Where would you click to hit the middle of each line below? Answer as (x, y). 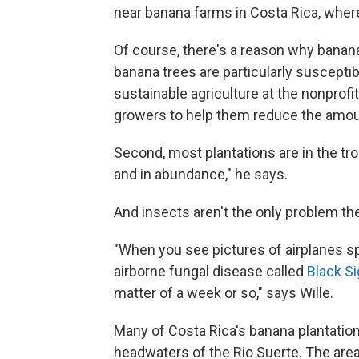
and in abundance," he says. (201, 174)
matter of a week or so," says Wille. (224, 292)
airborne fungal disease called (210, 271)
